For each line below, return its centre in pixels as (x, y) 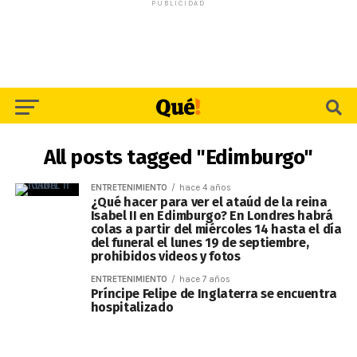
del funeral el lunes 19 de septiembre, (200, 243)
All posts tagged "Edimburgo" (178, 157)
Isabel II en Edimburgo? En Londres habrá (212, 216)
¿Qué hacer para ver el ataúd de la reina (209, 202)
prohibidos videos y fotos (165, 256)
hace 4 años (205, 188)
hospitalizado (132, 307)
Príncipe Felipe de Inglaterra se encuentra (214, 294)
